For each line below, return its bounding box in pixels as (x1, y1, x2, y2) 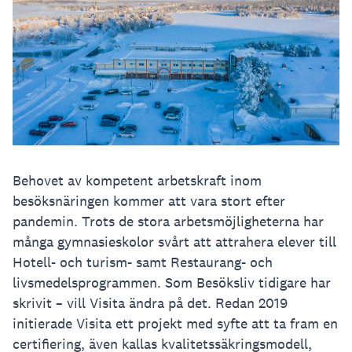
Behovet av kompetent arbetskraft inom (13, 171, 262, 190)
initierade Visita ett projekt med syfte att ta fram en (13, 314, 338, 333)
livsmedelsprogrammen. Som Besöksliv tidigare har (13, 273, 331, 292)
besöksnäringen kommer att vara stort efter (13, 192, 285, 211)
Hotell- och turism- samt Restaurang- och (13, 253, 273, 272)
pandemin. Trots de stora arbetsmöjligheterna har (13, 212, 324, 231)
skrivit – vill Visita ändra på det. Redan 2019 (13, 294, 288, 313)
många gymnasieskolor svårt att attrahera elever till (13, 233, 336, 251)
